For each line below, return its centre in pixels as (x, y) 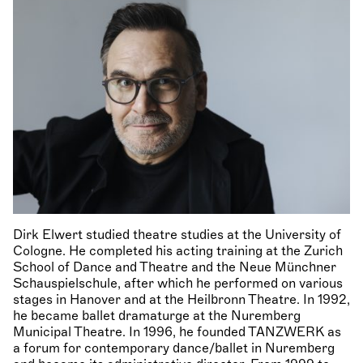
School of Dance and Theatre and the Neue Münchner (175, 267)
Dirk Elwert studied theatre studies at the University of (177, 235)
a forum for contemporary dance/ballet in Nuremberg (174, 348)
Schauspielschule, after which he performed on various (178, 284)
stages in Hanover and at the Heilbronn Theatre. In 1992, (181, 300)
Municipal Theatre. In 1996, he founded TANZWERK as (177, 332)
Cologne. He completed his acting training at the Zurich (178, 251)
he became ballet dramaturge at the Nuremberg (157, 316)
